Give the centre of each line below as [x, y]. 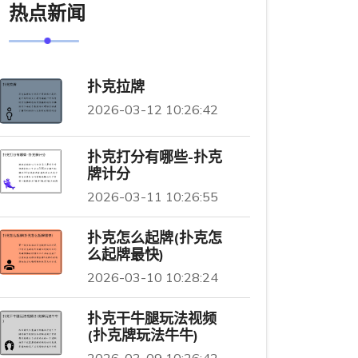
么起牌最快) [125, 254]
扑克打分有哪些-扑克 [154, 157]
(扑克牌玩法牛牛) [142, 335]
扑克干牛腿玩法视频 [151, 318]
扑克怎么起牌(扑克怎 [154, 237]
